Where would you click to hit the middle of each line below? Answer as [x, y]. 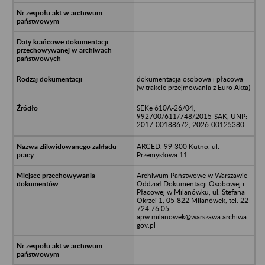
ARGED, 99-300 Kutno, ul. [178, 146]
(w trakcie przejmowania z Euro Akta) [193, 87]
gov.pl [146, 225]
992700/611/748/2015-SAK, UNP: [192, 116]
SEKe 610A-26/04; [166, 108]
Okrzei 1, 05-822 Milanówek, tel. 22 [192, 200]
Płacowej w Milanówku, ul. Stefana [190, 192]
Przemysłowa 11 [162, 154]
